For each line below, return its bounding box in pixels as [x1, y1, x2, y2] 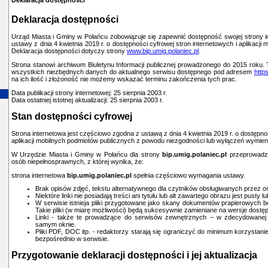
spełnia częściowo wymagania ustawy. [132, 171, 245, 179]
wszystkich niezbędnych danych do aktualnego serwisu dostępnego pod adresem [11, 68, 254, 75]
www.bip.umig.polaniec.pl [127, 47, 199, 55]
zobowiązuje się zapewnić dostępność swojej [108, 33, 245, 41]
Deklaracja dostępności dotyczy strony [11, 47, 127, 55]
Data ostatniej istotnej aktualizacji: [11, 96, 110, 103]
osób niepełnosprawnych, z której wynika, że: [11, 157, 144, 165]
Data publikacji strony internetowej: [11, 89, 114, 96]
